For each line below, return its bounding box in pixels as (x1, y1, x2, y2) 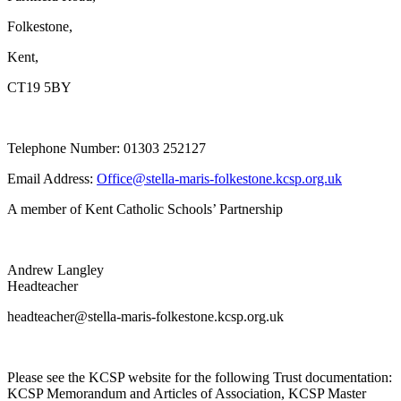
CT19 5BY (7, 80, 72, 96)
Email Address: (7, 171, 97, 187)
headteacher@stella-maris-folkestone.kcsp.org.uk (7, 309, 284, 325)
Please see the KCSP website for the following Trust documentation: (7, 370, 392, 386)
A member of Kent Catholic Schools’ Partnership (7, 201, 283, 218)
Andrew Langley (7, 262, 104, 278)
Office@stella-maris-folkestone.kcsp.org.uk (97, 171, 342, 187)
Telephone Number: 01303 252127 (7, 141, 206, 157)
